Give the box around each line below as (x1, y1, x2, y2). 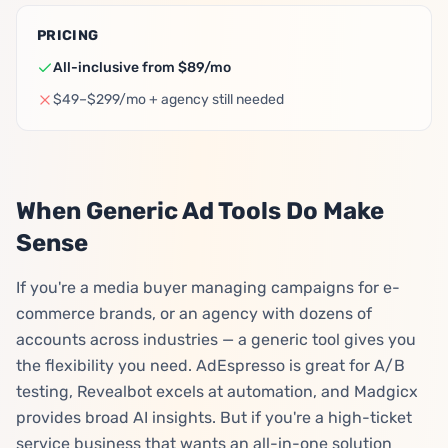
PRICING (37, 27, 99, 44)
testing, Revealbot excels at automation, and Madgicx (16, 382, 418, 401)
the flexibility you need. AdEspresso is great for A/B (16, 356, 405, 375)
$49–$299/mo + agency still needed (53, 91, 284, 108)
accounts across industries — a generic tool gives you (16, 330, 416, 349)
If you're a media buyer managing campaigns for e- (16, 278, 400, 297)
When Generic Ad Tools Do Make (16, 197, 384, 225)
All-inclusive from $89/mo (53, 59, 231, 76)
